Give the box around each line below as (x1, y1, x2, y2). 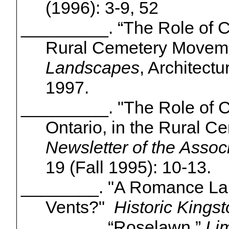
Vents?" (45, 197, 114, 217)
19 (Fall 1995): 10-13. (45, 157, 211, 177)
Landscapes (45, 58, 140, 78)
